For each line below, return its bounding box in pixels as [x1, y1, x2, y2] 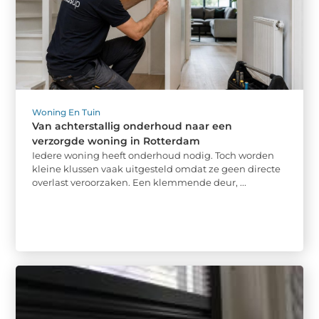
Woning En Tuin [32, 107, 101, 118]
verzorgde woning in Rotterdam [32, 135, 201, 148]
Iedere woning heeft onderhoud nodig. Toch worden [32, 150, 275, 162]
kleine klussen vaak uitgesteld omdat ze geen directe [32, 163, 281, 175]
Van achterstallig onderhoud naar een [32, 120, 233, 133]
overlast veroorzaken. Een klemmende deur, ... [32, 177, 247, 189]
